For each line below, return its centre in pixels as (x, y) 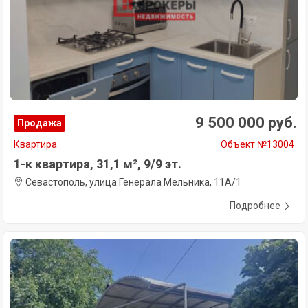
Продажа (40, 123)
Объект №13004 (257, 145)
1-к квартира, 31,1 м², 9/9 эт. (98, 164)
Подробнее (255, 206)
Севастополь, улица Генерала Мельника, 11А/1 (132, 183)
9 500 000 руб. (246, 123)
